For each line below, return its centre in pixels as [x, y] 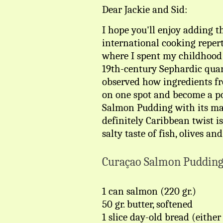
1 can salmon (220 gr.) [149, 191]
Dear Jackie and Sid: [145, 9]
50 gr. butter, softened [147, 204]
